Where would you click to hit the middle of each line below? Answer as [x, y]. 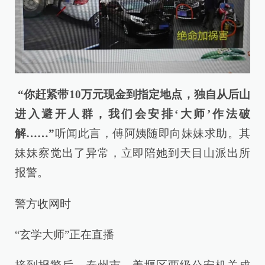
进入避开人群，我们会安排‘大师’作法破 [132, 114]
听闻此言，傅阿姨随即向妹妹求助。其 [153, 134]
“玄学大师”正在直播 [64, 234]
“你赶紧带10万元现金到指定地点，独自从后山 [132, 95]
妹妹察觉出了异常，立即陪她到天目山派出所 [132, 153]
